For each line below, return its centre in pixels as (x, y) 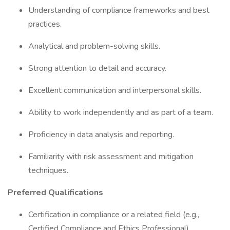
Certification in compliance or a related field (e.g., (114, 215)
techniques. (49, 170)
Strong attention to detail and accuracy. (98, 68)
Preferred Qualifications (56, 193)
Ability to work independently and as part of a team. (122, 112)
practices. (46, 24)
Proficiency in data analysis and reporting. (102, 135)
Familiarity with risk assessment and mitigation (111, 157)
